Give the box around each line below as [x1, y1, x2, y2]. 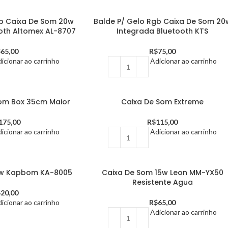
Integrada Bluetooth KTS [117, 26, 209, 36]
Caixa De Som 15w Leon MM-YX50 [101, 167, 223, 178]
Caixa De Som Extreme [121, 97, 204, 107]
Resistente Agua [132, 177, 193, 187]
